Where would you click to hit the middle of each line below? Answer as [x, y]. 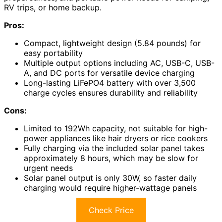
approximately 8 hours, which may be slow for [111, 158]
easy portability [53, 53]
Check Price [111, 210]
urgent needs [48, 168]
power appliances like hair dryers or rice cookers [116, 138]
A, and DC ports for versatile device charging [109, 73]
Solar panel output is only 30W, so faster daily [110, 178]
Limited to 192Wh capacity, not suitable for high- [116, 128]
